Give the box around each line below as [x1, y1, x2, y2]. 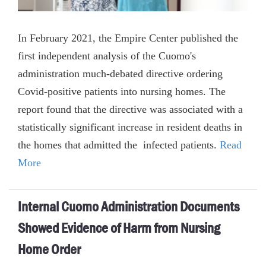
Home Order [18, 240, 81, 258]
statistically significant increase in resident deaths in [18, 121, 242, 133]
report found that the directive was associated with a [18, 103, 243, 115]
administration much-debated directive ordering [18, 67, 223, 80]
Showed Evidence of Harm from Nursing [18, 218, 220, 237]
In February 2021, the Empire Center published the [18, 31, 238, 44]
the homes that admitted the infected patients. [18, 138, 220, 151]
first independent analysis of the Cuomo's [18, 49, 196, 62]
